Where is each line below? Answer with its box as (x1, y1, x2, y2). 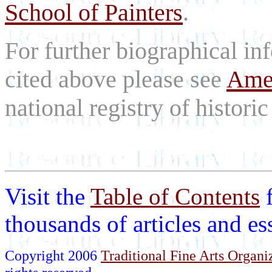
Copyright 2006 (5, 247, 101, 264)
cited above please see (5, 66, 226, 93)
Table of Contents (90, 183, 260, 210)
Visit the (5, 183, 90, 210)
